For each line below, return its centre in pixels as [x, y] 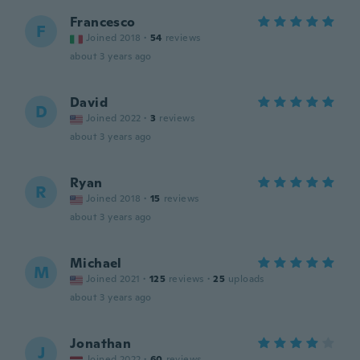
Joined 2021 [113, 279]
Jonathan [101, 344]
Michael [96, 263]
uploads [246, 279]
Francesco [103, 22]
